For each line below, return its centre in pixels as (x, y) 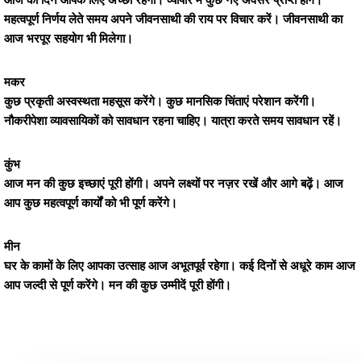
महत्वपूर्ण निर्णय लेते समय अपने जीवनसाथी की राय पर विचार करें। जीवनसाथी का (173, 19)
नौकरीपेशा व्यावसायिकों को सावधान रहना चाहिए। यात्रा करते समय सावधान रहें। (173, 121)
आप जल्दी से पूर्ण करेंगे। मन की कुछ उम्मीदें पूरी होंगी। (118, 285)
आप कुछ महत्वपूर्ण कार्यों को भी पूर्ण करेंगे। (91, 203)
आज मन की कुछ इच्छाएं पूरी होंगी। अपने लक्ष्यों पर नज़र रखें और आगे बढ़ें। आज (174, 184)
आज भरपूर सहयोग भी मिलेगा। (68, 39)
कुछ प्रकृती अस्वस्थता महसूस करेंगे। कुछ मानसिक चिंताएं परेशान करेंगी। (160, 102)
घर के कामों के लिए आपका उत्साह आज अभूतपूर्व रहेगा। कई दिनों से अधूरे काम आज (180, 266)
